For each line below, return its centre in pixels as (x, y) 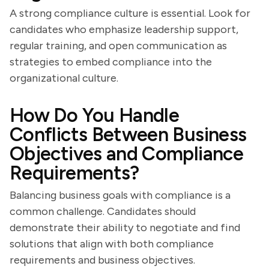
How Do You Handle (95, 115)
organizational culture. (64, 78)
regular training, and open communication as (118, 46)
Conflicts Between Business (128, 134)
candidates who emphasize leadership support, (124, 29)
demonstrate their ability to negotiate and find (125, 228)
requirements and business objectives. (102, 260)
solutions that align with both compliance (112, 244)
